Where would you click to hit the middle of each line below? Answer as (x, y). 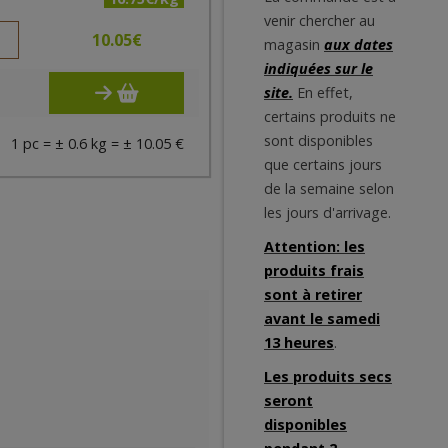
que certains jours (323, 164)
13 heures (299, 342)
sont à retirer (313, 294)
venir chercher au (319, 20)
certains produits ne (330, 116)
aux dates (358, 44)
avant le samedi (322, 318)
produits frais (314, 270)
